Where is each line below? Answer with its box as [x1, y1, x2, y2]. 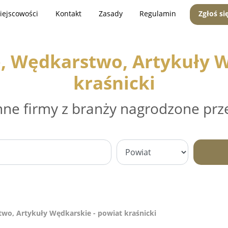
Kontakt [55, 9, 81, 18]
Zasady [98, 9, 123, 18]
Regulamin [139, 9, 177, 18]
